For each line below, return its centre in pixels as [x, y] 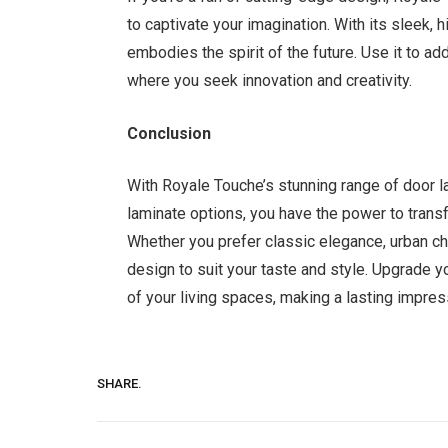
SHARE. [119, 383]
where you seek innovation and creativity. [270, 81]
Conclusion [169, 133]
